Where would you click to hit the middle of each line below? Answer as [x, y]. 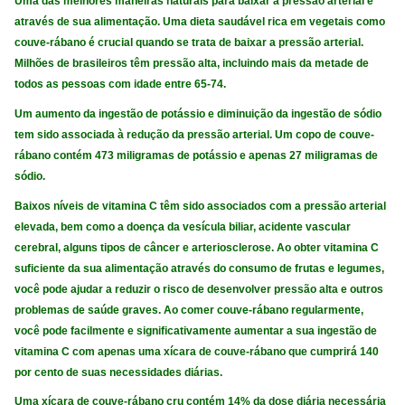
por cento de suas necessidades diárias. [119, 372]
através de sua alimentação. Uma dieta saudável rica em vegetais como [200, 22]
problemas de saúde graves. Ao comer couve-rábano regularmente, [189, 310]
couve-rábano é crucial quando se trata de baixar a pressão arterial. [189, 43]
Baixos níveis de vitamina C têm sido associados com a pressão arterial [201, 206]
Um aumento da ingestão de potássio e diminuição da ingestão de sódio [198, 113]
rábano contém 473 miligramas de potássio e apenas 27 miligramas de [197, 155]
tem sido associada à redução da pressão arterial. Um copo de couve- [195, 134]
